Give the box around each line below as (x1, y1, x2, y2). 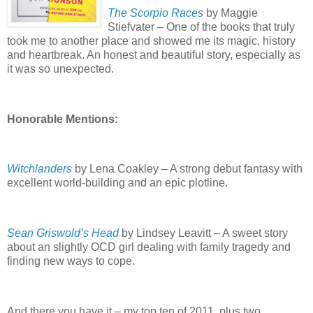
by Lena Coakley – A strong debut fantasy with (72, 163, 303, 175)
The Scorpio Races (108, 7, 203, 20)
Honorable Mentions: (7, 112, 118, 125)
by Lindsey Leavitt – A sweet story (119, 227, 288, 240)
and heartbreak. (7, 49, 85, 61)
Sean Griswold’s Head (7, 227, 119, 240)
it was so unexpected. (7, 63, 114, 75)
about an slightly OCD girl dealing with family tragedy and (7, 241, 291, 254)
